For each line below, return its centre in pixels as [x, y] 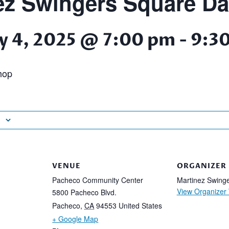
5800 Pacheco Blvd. [85, 192]
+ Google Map [75, 219]
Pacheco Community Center [98, 180]
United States [141, 205]
